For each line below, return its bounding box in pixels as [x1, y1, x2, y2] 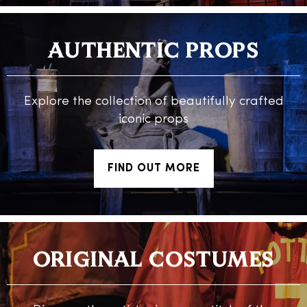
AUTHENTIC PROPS [48, 42, 259, 63]
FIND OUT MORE [107, 163, 200, 174]
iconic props [119, 113, 188, 126]
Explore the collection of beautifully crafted [23, 95, 284, 108]
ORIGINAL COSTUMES [32, 251, 275, 272]
